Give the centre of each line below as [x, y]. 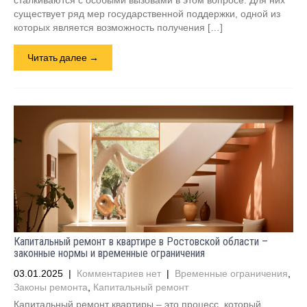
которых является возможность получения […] [118, 27]
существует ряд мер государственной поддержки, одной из [147, 14]
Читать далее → [63, 57]
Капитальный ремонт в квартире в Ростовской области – [141, 242]
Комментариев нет [119, 273]
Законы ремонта [51, 287]
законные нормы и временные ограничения [109, 253]
